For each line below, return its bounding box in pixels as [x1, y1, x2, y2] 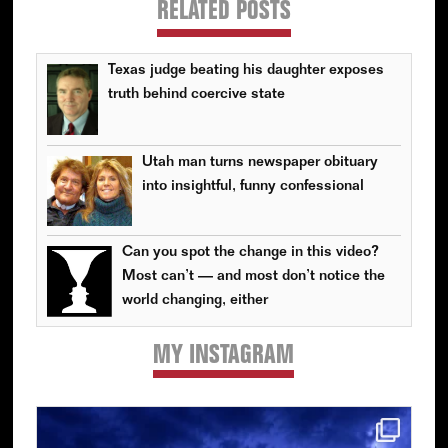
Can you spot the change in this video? [121, 245, 379, 261]
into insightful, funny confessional [141, 179, 364, 195]
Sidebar [34, 373, 115, 398]
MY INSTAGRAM [153, 344, 295, 371]
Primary [34, 345, 114, 370]
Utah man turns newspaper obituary [141, 155, 378, 171]
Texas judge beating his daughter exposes [107, 63, 384, 79]
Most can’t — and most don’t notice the [121, 269, 385, 285]
